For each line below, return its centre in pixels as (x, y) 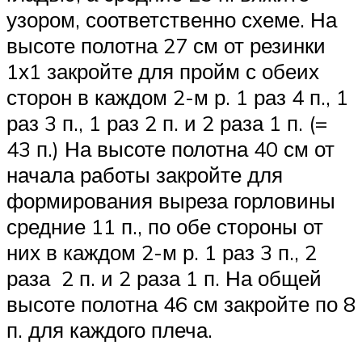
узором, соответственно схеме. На (172, 19)
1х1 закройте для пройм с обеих (163, 71)
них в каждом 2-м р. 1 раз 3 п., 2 (162, 252)
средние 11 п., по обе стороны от (165, 226)
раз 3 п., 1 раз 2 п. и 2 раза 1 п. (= (167, 122)
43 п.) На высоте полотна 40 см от (170, 148)
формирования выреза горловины (171, 200)
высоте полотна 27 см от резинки (166, 45)
